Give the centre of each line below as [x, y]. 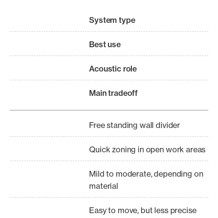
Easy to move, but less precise [143, 210]
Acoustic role [113, 69]
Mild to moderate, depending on [146, 174]
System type [112, 20]
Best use [105, 44]
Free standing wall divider [135, 125]
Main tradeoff [114, 93]
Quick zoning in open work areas [147, 149]
